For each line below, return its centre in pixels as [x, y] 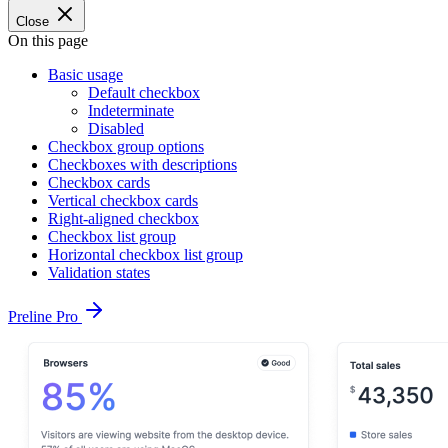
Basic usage [85, 74]
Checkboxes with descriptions [142, 164]
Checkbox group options [126, 146]
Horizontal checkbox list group [145, 254]
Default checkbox [144, 92]
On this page [48, 40]
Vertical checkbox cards [123, 200]
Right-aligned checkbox [123, 218]
